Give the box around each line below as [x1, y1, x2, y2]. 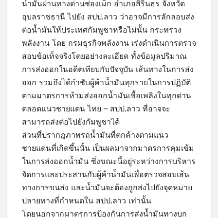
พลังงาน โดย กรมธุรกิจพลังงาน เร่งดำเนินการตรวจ [22, 37, 196, 48]
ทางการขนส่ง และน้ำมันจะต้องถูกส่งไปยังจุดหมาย [22, 182, 192, 192]
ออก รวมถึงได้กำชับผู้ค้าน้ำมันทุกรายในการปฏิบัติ [22, 77, 191, 87]
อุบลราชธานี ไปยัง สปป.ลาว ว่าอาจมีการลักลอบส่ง [22, 11, 194, 21]
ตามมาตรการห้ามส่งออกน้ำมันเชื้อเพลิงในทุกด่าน [22, 90, 191, 100]
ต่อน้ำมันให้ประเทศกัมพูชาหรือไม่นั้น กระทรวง [22, 24, 182, 35]
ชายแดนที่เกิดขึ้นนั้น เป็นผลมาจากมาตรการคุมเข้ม [22, 143, 194, 153]
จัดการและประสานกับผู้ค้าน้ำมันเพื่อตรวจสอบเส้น [22, 169, 189, 179]
